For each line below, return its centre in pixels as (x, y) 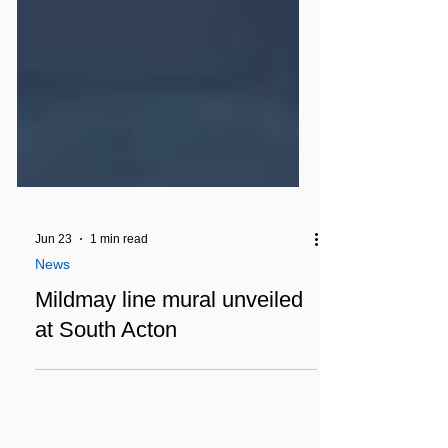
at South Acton (106, 379)
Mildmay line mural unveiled (169, 349)
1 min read (119, 289)
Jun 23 (53, 289)
